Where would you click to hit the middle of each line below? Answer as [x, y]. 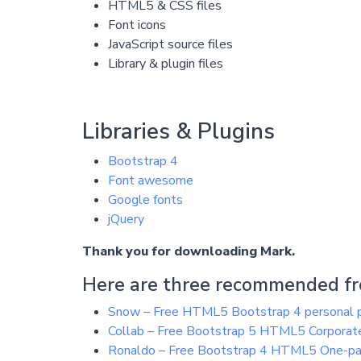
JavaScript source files [170, 45]
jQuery [126, 220]
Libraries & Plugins [178, 132]
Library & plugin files [165, 64]
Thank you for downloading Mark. [188, 252]
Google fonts [145, 200]
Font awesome [150, 181]
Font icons [137, 25]
